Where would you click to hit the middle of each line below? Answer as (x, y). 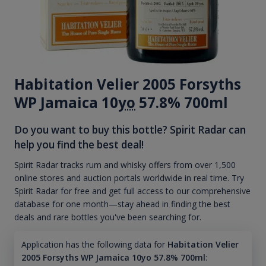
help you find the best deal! (79, 144)
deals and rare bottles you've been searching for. (108, 217)
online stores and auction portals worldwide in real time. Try (129, 178)
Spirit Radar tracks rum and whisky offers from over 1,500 (125, 165)
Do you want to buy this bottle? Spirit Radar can (130, 129)
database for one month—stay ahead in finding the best (122, 204)
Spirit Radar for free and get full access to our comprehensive (132, 191)
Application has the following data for (93, 245)
